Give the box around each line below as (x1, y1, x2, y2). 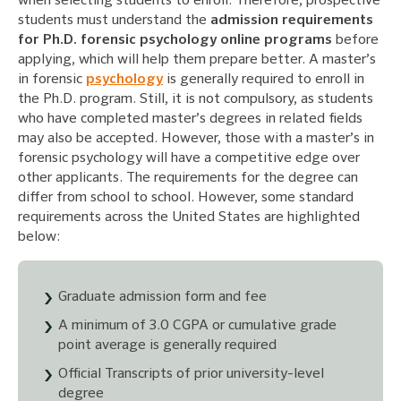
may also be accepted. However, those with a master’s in (18, 131, 374, 146)
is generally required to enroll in (163, 72, 364, 87)
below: (18, 229, 60, 244)
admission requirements (210, 13, 373, 28)
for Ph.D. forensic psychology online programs (18, 32, 332, 47)
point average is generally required (58, 337, 277, 353)
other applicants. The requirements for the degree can (18, 170, 358, 185)
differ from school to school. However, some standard (18, 190, 354, 205)
